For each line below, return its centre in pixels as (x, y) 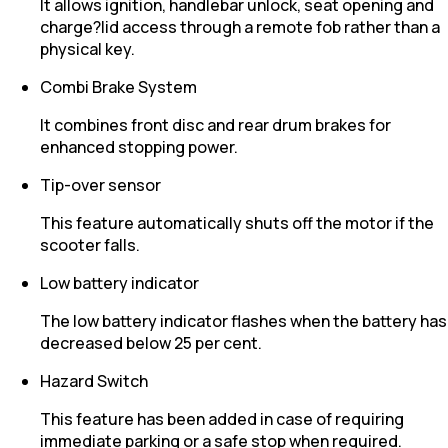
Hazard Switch (94, 381)
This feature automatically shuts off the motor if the (237, 223)
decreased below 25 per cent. (151, 343)
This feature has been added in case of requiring (222, 419)
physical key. (87, 49)
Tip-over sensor (100, 185)
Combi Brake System (118, 87)
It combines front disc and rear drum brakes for (215, 125)
